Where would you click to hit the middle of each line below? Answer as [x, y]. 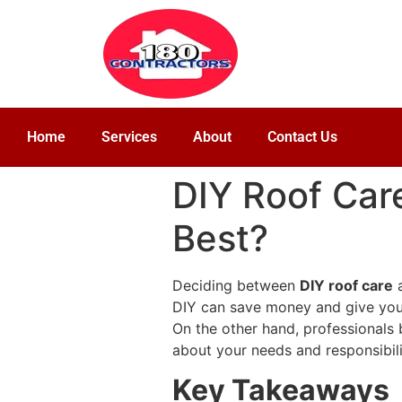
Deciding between [236, 285]
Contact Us [302, 137]
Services [129, 137]
